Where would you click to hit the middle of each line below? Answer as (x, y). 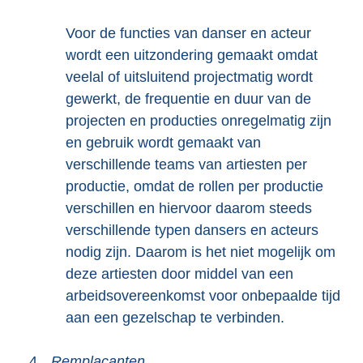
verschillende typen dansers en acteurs (192, 230)
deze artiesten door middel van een (179, 274)
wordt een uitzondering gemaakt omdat (192, 55)
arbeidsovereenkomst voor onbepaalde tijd (203, 296)
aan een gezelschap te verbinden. (175, 318)
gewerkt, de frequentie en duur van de (188, 99)
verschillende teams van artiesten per (186, 164)
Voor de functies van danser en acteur (188, 33)
